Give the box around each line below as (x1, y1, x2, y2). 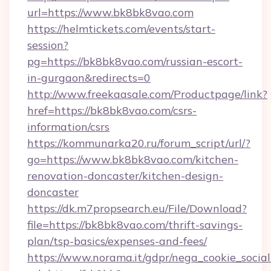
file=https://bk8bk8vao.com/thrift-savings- (27, 218, 243, 232)
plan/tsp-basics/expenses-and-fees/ (27, 234, 207, 248)
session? (27, 38, 68, 52)
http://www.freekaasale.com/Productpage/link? (27, 87, 267, 101)
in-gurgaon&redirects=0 (27, 71, 151, 85)
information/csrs (27, 120, 109, 134)
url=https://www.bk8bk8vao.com (27, 5, 194, 19)
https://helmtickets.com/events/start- (27, 22, 215, 36)
